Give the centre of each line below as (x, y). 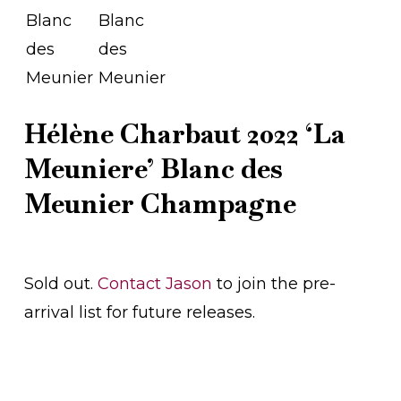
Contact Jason (154, 284)
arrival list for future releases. (139, 313)
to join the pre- (273, 284)
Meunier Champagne (160, 204)
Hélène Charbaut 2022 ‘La (184, 134)
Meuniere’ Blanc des (153, 169)
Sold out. (60, 284)
